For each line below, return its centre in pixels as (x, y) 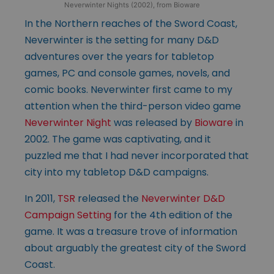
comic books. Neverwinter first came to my (128, 90)
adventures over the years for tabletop (119, 57)
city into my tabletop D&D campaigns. (117, 172)
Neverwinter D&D (183, 199)
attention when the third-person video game (133, 106)
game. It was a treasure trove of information (131, 232)
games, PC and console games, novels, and (127, 73)
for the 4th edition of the (172, 215)
